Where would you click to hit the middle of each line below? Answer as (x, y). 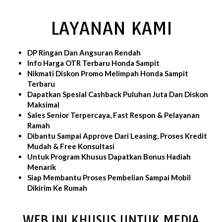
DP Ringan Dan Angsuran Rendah (84, 52)
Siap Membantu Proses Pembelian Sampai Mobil (109, 177)
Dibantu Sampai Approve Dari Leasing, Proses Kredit (117, 136)
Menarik (42, 167)
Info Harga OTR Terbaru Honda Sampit (93, 63)
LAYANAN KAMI (111, 28)
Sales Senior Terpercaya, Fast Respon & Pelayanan (113, 115)
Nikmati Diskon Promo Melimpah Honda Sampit (108, 73)
